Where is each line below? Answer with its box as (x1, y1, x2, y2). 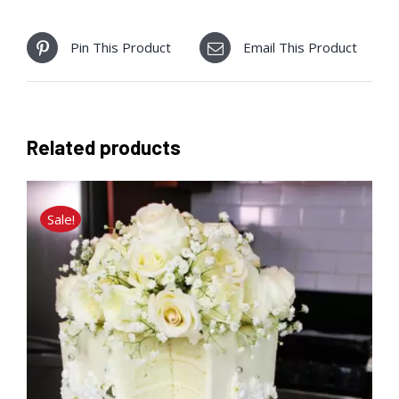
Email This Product (243, 37, 357, 56)
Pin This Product (70, 37, 171, 56)
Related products (27, 134, 181, 159)
